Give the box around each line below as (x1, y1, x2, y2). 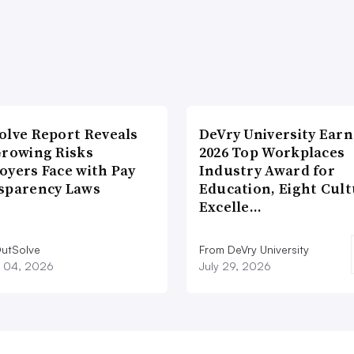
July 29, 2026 (198, 259, 271, 273)
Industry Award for (198, 160, 336, 181)
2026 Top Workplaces (198, 142, 345, 163)
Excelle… (198, 197, 262, 217)
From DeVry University (198, 243, 309, 257)
